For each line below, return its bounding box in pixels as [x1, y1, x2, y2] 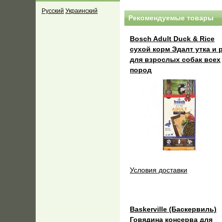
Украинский [65, 7, 98, 14]
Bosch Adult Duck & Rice [130, 35, 215, 43]
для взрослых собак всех [130, 55, 221, 64]
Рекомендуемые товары [128, 14, 214, 22]
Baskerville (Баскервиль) [130, 205, 217, 214]
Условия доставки [130, 166, 187, 174]
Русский [42, 7, 64, 14]
